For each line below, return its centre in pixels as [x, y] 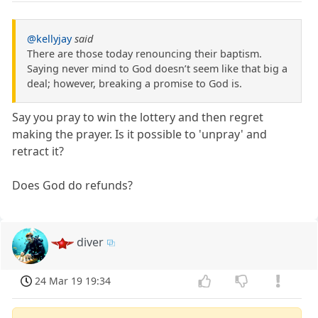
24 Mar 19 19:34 [73, 281]
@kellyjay [49, 39]
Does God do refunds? [73, 186]
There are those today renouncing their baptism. [144, 54]
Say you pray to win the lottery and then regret [138, 117]
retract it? [38, 152]
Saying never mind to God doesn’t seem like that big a [157, 69]
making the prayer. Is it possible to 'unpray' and [140, 135]
